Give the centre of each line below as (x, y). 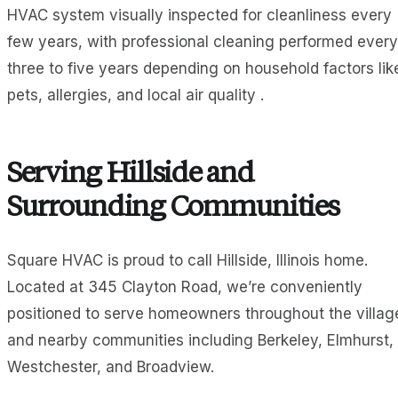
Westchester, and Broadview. (111, 367)
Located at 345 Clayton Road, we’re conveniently (185, 287)
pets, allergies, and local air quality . (135, 96)
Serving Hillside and (131, 175)
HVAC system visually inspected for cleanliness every (199, 16)
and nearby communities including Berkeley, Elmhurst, (200, 341)
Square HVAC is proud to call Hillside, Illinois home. (187, 261)
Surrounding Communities (173, 209)
